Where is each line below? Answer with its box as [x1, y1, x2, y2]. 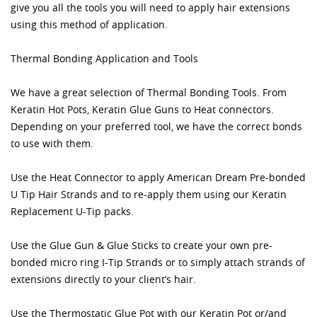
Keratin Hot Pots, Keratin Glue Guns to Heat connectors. [11, 102, 274, 116]
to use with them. [11, 136, 93, 150]
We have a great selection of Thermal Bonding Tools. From [11, 85, 287, 99]
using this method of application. [11, 17, 168, 31]
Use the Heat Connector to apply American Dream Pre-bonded [11, 170, 306, 184]
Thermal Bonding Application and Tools [11, 51, 198, 65]
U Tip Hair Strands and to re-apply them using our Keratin [11, 187, 287, 201]
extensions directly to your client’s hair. [11, 272, 196, 286]
